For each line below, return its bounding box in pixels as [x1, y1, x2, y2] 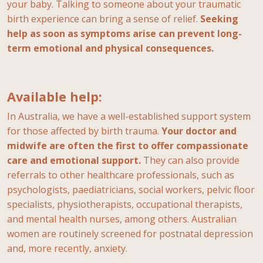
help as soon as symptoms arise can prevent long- [7, 26, 242, 40]
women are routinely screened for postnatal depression [7, 227, 253, 240]
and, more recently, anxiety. [7, 241, 127, 255]
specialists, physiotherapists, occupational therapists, [7, 197, 242, 211]
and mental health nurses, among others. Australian [7, 212, 237, 225]
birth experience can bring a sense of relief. [7, 12, 200, 25]
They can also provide [141, 153, 240, 167]
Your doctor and [161, 124, 237, 137]
